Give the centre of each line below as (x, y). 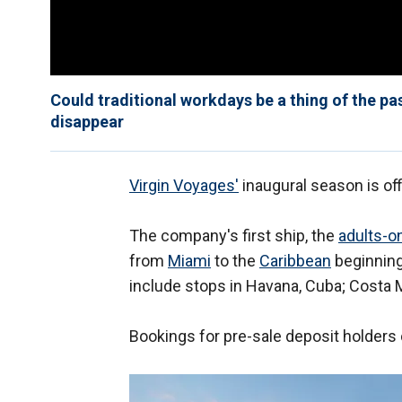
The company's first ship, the (234, 236)
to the (235, 261)
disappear (87, 122)
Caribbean (295, 261)
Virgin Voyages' (184, 186)
